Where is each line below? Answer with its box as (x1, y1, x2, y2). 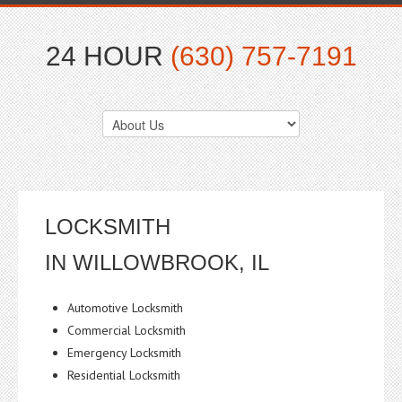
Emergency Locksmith (67, 345, 181, 361)
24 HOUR (45, 41, 170, 71)
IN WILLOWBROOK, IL (45, 250, 269, 275)
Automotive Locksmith (67, 300, 183, 316)
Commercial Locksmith (67, 322, 186, 338)
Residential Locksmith (67, 367, 180, 383)
